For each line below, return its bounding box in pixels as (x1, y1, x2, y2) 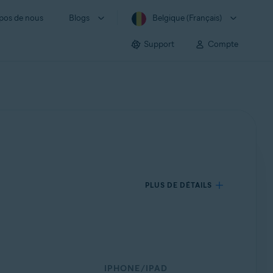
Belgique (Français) (152, 13, 222, 23)
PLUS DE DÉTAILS (145, 180, 213, 190)
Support (144, 38, 174, 49)
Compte (208, 38, 238, 49)
